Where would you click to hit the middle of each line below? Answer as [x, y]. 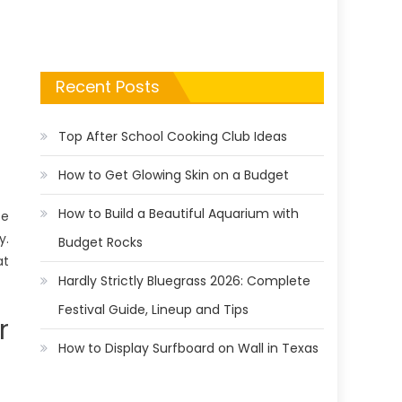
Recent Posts [108, 87]
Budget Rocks [101, 243]
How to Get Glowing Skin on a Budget [174, 175]
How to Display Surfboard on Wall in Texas [189, 349]
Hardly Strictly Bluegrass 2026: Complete [185, 281]
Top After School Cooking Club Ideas [173, 137]
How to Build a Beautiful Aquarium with [179, 214]
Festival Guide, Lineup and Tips [154, 310]
